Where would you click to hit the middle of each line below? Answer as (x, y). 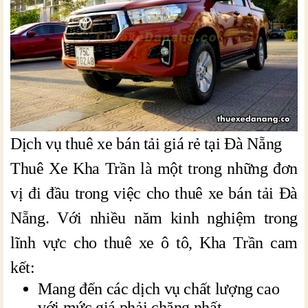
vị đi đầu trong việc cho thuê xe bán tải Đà (154, 193)
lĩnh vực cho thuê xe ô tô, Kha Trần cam (154, 242)
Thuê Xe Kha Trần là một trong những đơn (154, 168)
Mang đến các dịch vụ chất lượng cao (159, 288)
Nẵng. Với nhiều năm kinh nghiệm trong (154, 218)
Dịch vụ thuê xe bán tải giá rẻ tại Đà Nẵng (146, 143)
